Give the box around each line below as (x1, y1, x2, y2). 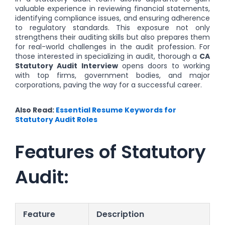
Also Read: (15, 104, 56, 115)
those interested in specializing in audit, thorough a (15, 51, 199, 62)
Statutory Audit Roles (15, 114, 97, 125)
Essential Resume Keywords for (56, 104, 176, 115)
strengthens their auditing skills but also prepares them (15, 32, 210, 43)
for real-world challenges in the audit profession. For (15, 42, 210, 52)
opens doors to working (118, 61, 210, 71)
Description (96, 208, 144, 220)
